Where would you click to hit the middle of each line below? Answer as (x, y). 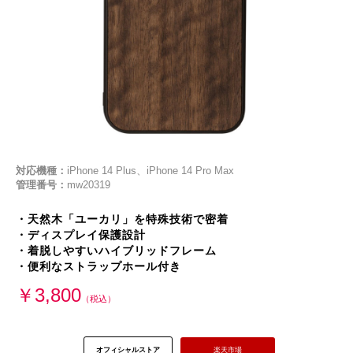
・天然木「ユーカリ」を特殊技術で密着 (122, 219)
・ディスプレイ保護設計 (81, 235)
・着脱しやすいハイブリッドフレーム (116, 251)
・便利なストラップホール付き (98, 267)
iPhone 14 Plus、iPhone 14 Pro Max (150, 171)
